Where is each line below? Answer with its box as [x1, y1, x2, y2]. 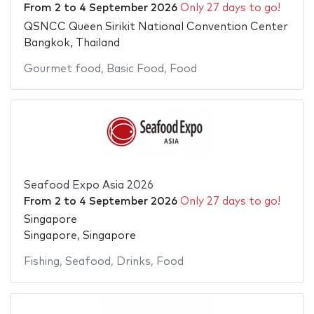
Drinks [116, 257, 151, 268]
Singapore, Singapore [23, 231, 136, 242]
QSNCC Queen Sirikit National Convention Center [23, 21, 288, 32]
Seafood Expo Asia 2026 [23, 179, 153, 191]
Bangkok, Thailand [23, 37, 120, 48]
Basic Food [106, 63, 164, 74]
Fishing [23, 257, 60, 268]
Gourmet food [23, 63, 101, 74]
